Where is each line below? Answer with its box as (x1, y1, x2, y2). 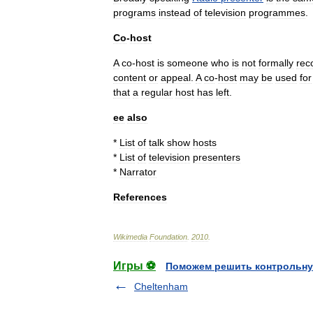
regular (141, 87, 173, 98)
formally (259, 57, 293, 68)
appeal (161, 72, 191, 83)
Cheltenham (134, 281, 188, 292)
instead (159, 7, 191, 18)
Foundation (150, 233, 187, 241)
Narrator (119, 166, 156, 177)
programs (113, 7, 156, 18)
